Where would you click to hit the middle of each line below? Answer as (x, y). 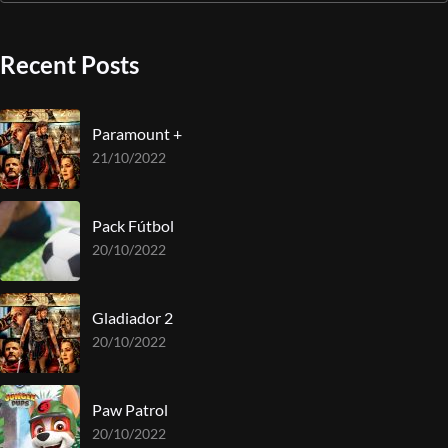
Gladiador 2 (132, 317)
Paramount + (137, 133)
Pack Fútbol (133, 225)
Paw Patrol (130, 409)
